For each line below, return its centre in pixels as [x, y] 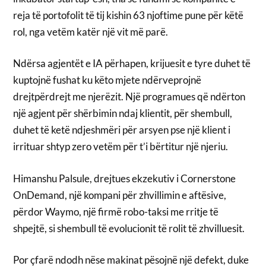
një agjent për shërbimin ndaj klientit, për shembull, [123, 113]
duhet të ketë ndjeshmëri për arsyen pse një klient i [122, 130]
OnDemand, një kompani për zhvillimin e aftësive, [120, 195]
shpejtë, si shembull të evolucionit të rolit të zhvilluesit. [129, 228]
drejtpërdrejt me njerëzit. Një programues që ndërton [129, 97]
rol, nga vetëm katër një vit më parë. [91, 31]
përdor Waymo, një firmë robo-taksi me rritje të [116, 211]
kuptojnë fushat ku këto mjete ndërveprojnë [107, 80]
